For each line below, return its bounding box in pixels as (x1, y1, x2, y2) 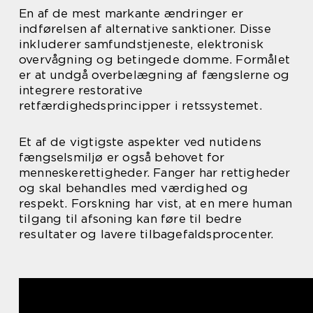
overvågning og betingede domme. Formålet (19, 52, 291, 67)
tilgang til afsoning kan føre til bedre (19, 212, 242, 226)
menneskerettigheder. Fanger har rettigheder (19, 166, 291, 180)
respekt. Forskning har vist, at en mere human (19, 196, 293, 211)
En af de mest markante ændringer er (19, 6, 244, 21)
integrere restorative (19, 83, 143, 98)
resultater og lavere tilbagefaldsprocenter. (19, 227, 274, 242)
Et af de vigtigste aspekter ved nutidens (19, 135, 262, 150)
